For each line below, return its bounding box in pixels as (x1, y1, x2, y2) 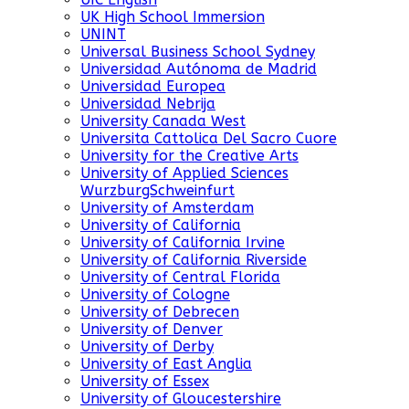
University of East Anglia (80, 355, 252, 373)
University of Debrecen (80, 303, 239, 321)
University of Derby (80, 338, 214, 356)
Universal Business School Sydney (80, 43, 315, 61)
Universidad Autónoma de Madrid (80, 60, 317, 79)
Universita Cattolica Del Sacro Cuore (80, 130, 337, 148)
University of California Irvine (80, 234, 285, 252)
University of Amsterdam (80, 199, 254, 217)
